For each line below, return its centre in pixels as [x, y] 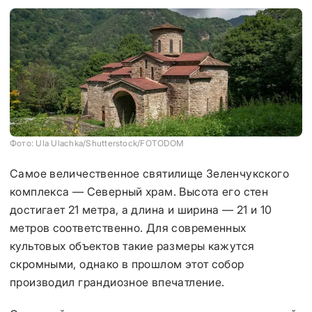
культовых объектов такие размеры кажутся [132, 246]
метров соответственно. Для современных [128, 228]
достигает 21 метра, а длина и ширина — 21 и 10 [141, 210]
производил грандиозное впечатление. [117, 282]
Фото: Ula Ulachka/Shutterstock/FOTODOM [97, 143]
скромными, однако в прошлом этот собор [127, 264]
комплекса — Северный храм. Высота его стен [139, 192]
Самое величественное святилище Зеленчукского [149, 173]
